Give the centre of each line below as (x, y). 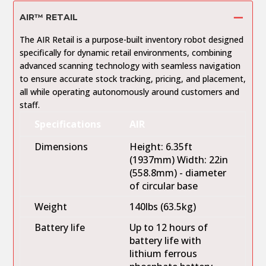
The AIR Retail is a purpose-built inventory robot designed (132, 39)
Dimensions (61, 146)
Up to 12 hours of (169, 227)
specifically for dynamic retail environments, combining (126, 52)
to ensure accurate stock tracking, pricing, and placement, (133, 78)
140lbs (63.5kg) (163, 206)
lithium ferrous (164, 253)
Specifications (68, 124)
